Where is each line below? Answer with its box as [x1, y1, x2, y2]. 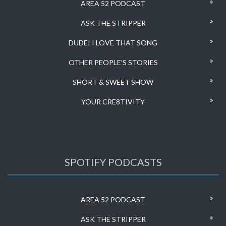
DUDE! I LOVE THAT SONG [69, 38, 157, 47]
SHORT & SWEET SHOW [73, 78, 153, 87]
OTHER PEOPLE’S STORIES [68, 58, 158, 67]
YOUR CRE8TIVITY [81, 97, 145, 106]
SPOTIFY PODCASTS [64, 156, 162, 168]
